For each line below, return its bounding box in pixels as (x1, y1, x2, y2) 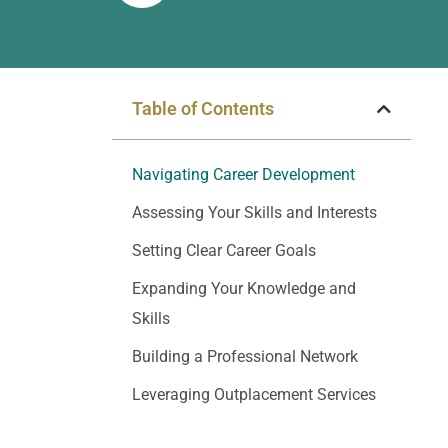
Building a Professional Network (132, 347, 358, 366)
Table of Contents (132, 98, 274, 119)
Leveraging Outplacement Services (132, 385, 376, 404)
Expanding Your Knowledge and (132, 279, 356, 298)
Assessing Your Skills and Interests (132, 203, 377, 222)
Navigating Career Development (132, 165, 355, 184)
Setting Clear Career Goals (132, 241, 316, 260)
